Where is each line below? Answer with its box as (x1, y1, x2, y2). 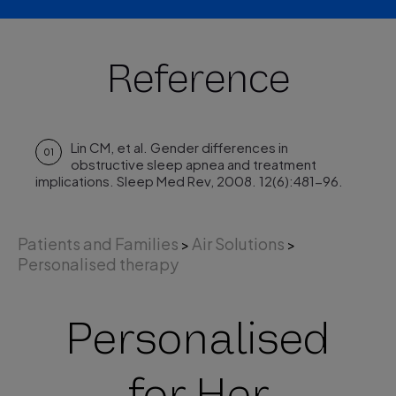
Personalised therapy (18, 254, 179, 274)
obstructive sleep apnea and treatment (71, 156, 317, 172)
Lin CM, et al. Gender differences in (71, 139, 289, 156)
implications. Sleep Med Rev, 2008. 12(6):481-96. (35, 172, 344, 189)
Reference (106, 54, 290, 103)
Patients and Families (18, 233, 179, 254)
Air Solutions (192, 233, 285, 254)
